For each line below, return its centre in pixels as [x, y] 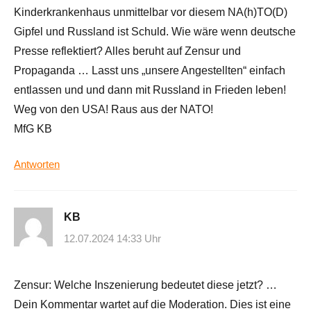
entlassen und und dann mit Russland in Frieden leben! [150, 90]
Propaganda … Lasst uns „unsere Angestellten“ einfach [150, 70]
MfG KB [33, 128]
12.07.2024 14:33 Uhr [112, 239]
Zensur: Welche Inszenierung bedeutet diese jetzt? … [145, 285]
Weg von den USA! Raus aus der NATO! [114, 109]
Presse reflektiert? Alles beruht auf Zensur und [127, 51]
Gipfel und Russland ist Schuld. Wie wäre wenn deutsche [155, 31]
